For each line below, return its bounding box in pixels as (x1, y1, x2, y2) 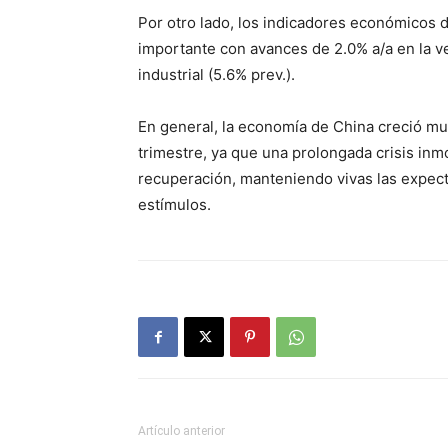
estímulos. (138, 195, 211, 215)
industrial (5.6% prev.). (138, 65, 295, 85)
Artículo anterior (138, 424, 225, 439)
